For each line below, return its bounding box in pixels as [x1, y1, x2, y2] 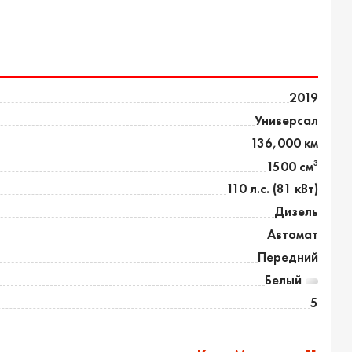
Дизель [274, 203, 319, 221]
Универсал [255, 112, 319, 129]
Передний [258, 249, 319, 266]
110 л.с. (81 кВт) [226, 181, 319, 198]
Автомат [267, 226, 319, 244]
